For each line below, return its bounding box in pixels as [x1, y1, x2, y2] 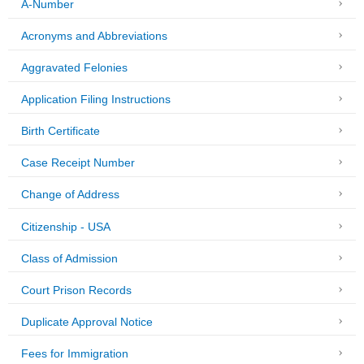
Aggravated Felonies [21, 62, 128, 75]
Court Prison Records [21, 284, 132, 297]
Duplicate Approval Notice [21, 315, 153, 328]
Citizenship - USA [21, 220, 110, 233]
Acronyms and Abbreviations [21, 30, 167, 43]
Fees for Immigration [21, 347, 128, 360]
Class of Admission [21, 252, 118, 265]
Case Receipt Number [21, 157, 135, 170]
